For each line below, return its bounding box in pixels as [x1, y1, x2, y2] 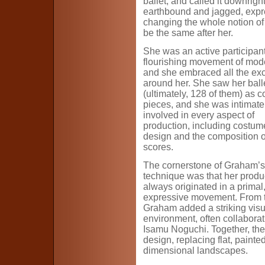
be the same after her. [143, 28, 233, 38]
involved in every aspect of [143, 109, 254, 120]
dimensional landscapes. [143, 245, 248, 256]
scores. [143, 141, 173, 152]
